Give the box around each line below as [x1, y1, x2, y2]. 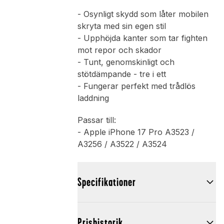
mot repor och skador [77, 45, 161, 55]
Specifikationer [77, 175, 136, 189]
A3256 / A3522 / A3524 [77, 139, 167, 149]
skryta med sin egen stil [77, 21, 166, 31]
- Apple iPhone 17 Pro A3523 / [77, 127, 194, 137]
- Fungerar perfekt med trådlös [77, 81, 195, 91]
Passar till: [77, 115, 116, 125]
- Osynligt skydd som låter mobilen [77, 9, 208, 19]
